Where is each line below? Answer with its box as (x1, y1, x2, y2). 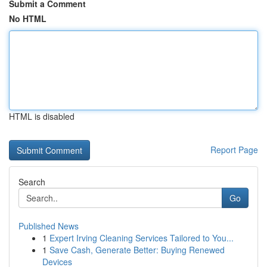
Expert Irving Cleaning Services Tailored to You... (49, 232, 234, 244)
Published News (18, 220, 79, 232)
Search (18, 176, 45, 188)
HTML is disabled (9, 110, 74, 122)
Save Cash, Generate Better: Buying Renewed (49, 244, 225, 256)
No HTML (9, 13, 46, 24)
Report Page (210, 144, 258, 156)
